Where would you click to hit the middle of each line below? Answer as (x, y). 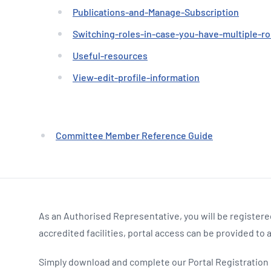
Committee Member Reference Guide (134, 135)
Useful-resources (110, 55)
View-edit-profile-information (136, 77)
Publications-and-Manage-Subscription (156, 12)
